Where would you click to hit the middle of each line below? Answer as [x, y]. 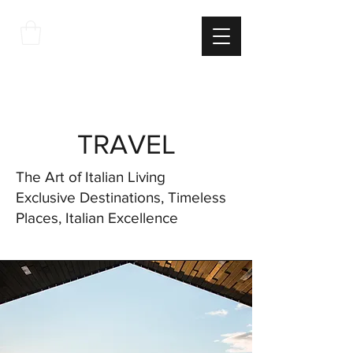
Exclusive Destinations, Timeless [121, 197]
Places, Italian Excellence [97, 217]
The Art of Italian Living [91, 176]
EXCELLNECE [126, 75]
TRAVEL [126, 144]
